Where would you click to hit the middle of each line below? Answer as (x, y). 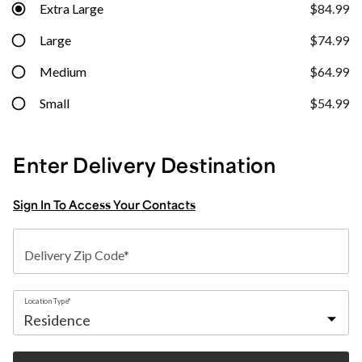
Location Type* (48, 301)
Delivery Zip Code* (77, 255)
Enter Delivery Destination (144, 165)
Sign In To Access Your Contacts (104, 204)
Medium (63, 72)
